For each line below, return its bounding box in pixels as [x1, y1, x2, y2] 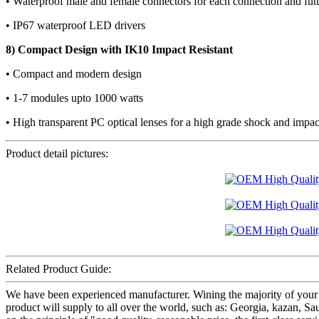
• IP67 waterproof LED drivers [6, 19, 145, 32]
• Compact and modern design [6, 68, 142, 80]
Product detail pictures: [6, 147, 108, 160]
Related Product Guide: [6, 263, 111, 276]
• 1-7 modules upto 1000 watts [6, 92, 143, 105]
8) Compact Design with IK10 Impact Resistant [6, 43, 233, 56]
